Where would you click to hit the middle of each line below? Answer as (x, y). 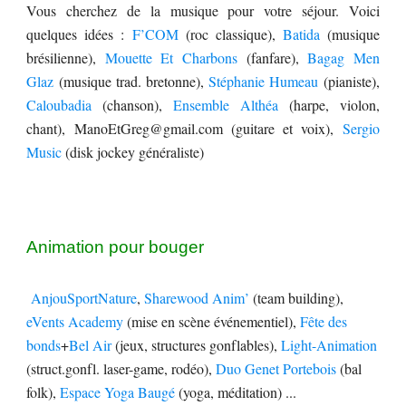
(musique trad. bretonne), (131, 81)
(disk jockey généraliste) (133, 152)
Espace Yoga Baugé (118, 392)
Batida (301, 34)
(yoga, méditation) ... (236, 392)
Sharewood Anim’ (197, 298)
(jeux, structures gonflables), (197, 345)
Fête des (324, 321)
